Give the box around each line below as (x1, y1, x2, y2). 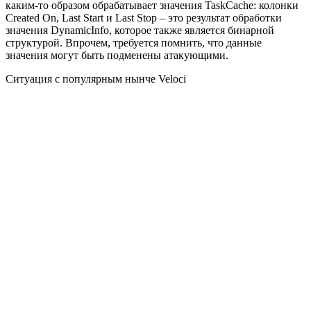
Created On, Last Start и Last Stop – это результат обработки (6, 11, 282, 24)
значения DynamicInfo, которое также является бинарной (6, 24, 274, 36)
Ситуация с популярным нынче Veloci (6, 72, 186, 85)
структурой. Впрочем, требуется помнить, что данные (6, 36, 262, 49)
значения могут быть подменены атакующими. (6, 49, 228, 61)
